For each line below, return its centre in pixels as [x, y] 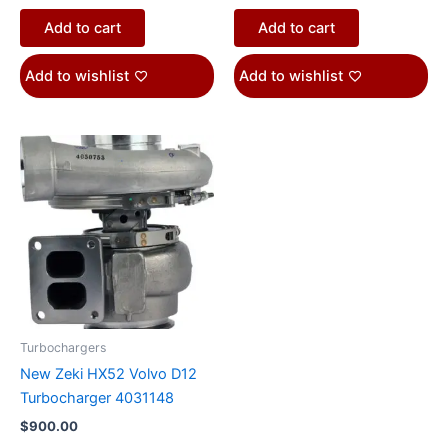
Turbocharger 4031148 [97, 398]
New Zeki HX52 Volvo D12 [108, 374]
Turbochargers [63, 348]
